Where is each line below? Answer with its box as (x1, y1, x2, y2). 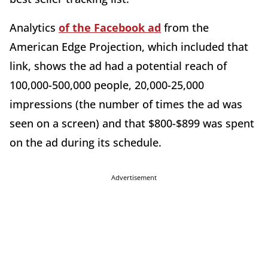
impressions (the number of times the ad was (10, 96, 242, 111)
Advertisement (111, 172, 157, 182)
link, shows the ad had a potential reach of (10, 58, 227, 73)
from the (161, 20, 209, 35)
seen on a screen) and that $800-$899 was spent (10, 115, 254, 130)
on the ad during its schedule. (10, 135, 165, 150)
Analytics (10, 20, 59, 35)
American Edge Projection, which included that (10, 39, 248, 54)
